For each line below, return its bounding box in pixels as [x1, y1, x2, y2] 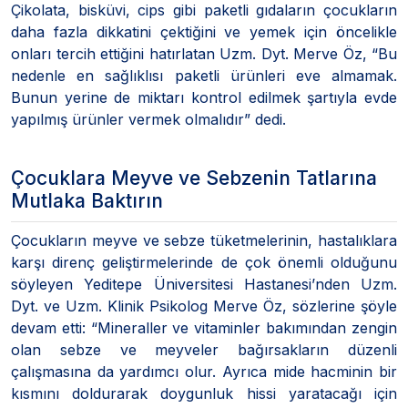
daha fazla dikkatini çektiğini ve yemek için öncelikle [11, 22, 397, 41]
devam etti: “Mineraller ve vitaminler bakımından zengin [11, 318, 397, 337]
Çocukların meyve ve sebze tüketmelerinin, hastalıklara [11, 230, 397, 250]
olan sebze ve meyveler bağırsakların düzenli [11, 340, 397, 359]
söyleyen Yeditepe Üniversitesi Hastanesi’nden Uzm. [11, 274, 397, 293]
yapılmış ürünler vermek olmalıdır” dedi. [11, 109, 286, 128]
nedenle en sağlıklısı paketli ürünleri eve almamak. [11, 66, 397, 85]
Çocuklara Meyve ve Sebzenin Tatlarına [11, 166, 377, 189]
